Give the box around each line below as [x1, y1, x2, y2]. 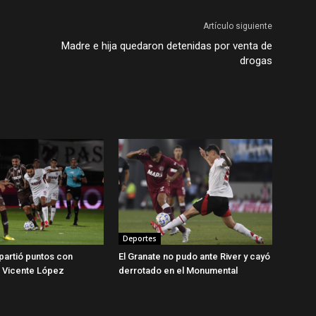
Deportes [123, 233, 157, 243]
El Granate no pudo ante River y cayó [119, 250, 270, 262]
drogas [240, 54, 272, 67]
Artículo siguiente [203, 20, 272, 31]
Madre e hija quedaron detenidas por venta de [61, 39, 272, 52]
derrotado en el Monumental [119, 265, 238, 276]
